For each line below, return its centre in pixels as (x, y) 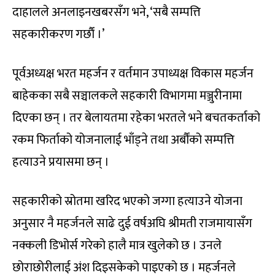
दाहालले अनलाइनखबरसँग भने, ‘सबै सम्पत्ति (107, 13)
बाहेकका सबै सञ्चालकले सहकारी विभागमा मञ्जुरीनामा (127, 96)
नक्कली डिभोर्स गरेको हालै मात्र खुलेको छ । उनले (117, 246)
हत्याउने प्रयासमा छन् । (61, 162)
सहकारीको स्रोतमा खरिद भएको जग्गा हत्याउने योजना (127, 202)
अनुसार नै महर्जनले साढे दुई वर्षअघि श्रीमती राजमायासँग (132, 224)
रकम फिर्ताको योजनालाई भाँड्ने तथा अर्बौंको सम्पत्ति (123, 140)
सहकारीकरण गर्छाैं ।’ (58, 35)
